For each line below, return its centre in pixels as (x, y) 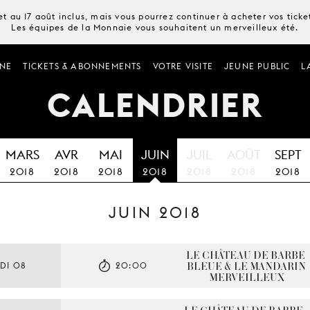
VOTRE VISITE (183, 66)
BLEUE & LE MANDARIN (246, 266)
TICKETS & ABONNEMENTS (82, 66)
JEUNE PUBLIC (257, 66)
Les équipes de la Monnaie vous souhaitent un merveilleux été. (155, 27)
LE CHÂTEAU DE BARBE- (247, 255)
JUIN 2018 (155, 213)
